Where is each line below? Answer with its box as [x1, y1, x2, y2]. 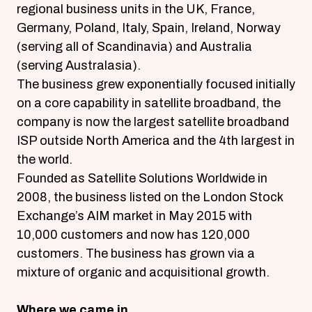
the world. [17, 153, 72, 166]
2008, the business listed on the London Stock [17, 190, 283, 204]
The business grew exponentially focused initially [17, 77, 295, 91]
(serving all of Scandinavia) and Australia [17, 40, 252, 54]
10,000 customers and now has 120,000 [17, 228, 250, 242]
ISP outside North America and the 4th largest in [17, 134, 295, 148]
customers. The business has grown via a [17, 247, 255, 260]
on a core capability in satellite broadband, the [17, 96, 281, 110]
